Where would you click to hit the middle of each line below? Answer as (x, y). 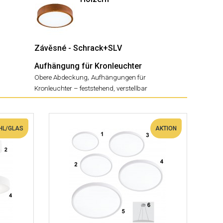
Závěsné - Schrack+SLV (78, 48)
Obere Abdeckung (61, 77)
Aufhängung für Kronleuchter (88, 66)
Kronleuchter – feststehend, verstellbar (91, 88)
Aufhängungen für (118, 77)
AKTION (166, 128)
